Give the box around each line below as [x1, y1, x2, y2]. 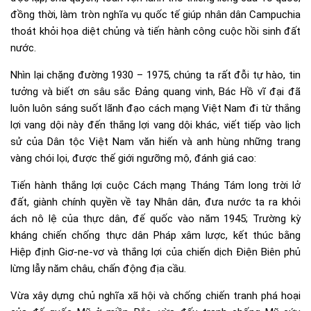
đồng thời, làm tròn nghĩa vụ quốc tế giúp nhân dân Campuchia [10, 8, 301, 21]
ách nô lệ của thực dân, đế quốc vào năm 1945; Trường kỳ [10, 212, 301, 225]
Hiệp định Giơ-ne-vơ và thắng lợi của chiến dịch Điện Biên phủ [10, 245, 301, 258]
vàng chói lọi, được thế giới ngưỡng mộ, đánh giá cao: [10, 151, 256, 165]
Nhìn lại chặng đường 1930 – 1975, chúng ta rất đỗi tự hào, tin [10, 68, 301, 81]
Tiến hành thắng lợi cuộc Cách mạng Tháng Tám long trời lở [10, 178, 301, 192]
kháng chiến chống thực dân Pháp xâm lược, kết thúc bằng [10, 228, 301, 242]
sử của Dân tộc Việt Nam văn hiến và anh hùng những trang [10, 135, 301, 148]
